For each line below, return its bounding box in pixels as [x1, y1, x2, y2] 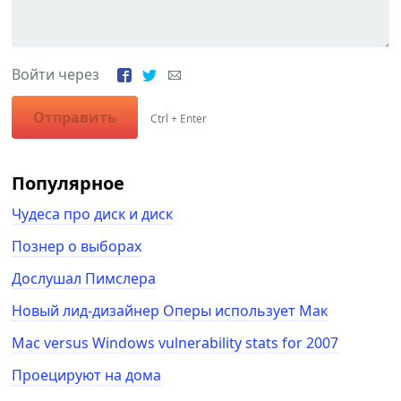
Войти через [12, 64, 118, 84]
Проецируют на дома [12, 364, 162, 385]
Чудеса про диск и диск [12, 203, 174, 224]
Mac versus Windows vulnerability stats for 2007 [12, 332, 339, 353]
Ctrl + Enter [150, 110, 208, 126]
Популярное [12, 170, 125, 195]
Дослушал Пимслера [12, 268, 157, 288]
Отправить [33, 107, 117, 127]
